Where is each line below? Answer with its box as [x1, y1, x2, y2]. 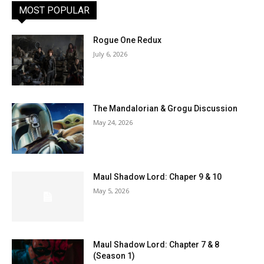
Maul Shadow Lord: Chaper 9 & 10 [93, 171, 222, 181]
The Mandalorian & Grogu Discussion [93, 104, 238, 114]
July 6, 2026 [93, 49, 128, 59]
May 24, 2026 [93, 118, 133, 127]
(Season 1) [93, 251, 136, 261]
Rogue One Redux [93, 35, 162, 45]
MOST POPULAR [19, 5, 90, 16]
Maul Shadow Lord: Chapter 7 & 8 [93, 240, 220, 250]
